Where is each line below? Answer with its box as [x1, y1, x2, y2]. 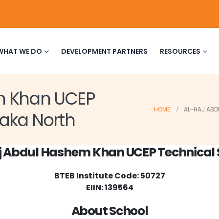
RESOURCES [160, 46, 200, 56]
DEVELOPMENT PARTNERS [61, 46, 148, 56]
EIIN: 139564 [86, 182, 133, 194]
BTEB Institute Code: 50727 [54, 170, 165, 182]
